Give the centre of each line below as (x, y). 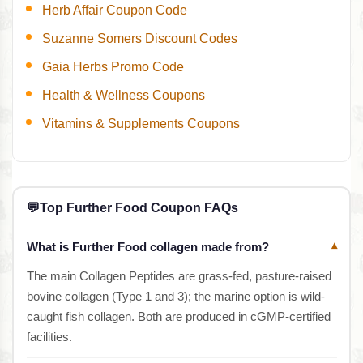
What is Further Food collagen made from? (147, 246)
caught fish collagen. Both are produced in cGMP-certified (178, 316)
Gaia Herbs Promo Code (113, 67)
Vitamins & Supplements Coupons (141, 124)
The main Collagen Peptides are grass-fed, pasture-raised (179, 275)
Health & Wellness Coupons (124, 96)
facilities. (49, 336)
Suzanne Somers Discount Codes (140, 39)
